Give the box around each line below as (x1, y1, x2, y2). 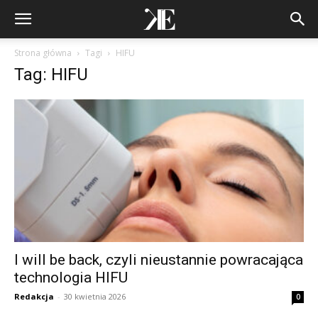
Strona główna (14, 47, 72, 59)
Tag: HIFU (14, 65, 88, 84)
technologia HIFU (14, 269, 128, 287)
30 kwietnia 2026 (64, 291, 126, 302)
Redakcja (14, 291, 54, 302)
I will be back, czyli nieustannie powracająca (14, 251, 303, 269)
